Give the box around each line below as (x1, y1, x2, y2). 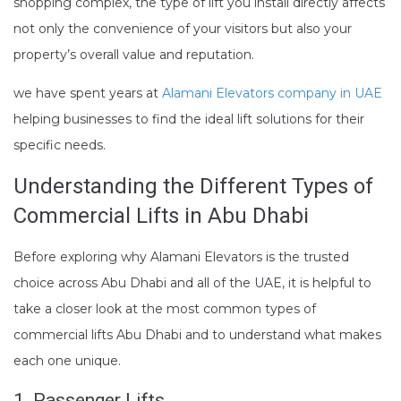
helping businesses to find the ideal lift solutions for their (13, 110, 364, 127)
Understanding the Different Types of (13, 173, 373, 199)
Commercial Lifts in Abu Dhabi (13, 202, 309, 228)
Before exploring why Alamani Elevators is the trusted (13, 248, 349, 265)
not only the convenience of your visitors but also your (13, 20, 352, 37)
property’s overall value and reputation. (13, 46, 254, 63)
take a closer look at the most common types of (13, 300, 316, 317)
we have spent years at (13, 84, 162, 101)
